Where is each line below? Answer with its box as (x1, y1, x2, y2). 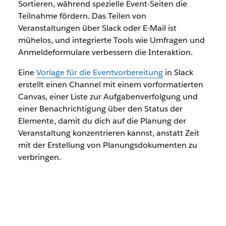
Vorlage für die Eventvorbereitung (36, 67, 163, 78)
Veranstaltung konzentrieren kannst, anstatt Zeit (18, 128, 199, 139)
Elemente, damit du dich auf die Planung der (18, 116, 186, 127)
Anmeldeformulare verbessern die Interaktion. (18, 47, 193, 58)
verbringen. (18, 152, 61, 163)
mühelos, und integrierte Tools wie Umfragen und (18, 35, 205, 46)
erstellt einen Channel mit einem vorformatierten (18, 79, 203, 90)
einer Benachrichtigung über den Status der (18, 103, 183, 115)
